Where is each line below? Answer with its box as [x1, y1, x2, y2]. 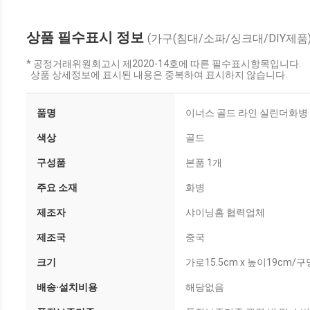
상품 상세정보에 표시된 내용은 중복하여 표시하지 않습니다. [26, 69, 287, 80]
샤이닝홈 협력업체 [185, 207, 265, 218]
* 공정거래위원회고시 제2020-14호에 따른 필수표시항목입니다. [26, 58, 301, 69]
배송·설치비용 [37, 282, 98, 293]
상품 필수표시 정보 [26, 29, 147, 46]
